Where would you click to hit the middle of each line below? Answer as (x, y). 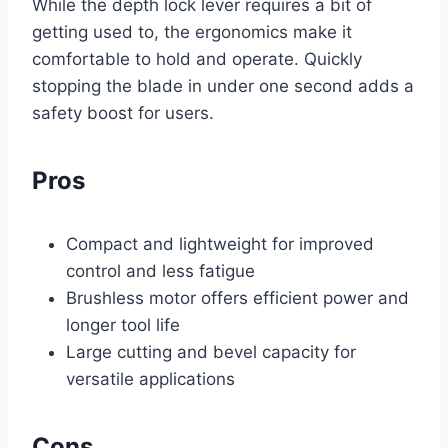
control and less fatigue (160, 270)
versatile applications (150, 378)
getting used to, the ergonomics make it (192, 31)
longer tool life (123, 324)
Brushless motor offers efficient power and (237, 297)
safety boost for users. (123, 112)
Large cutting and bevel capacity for (211, 351)
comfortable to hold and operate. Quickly (197, 58)
